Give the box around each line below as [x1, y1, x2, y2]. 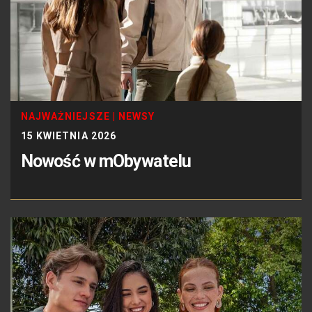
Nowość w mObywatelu [21, 151, 191, 172]
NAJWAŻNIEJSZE [21, 111, 110, 123]
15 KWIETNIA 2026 [21, 130, 116, 142]
